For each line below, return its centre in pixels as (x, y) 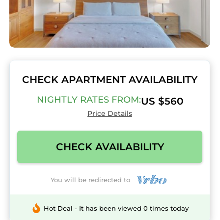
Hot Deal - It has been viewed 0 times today (116, 208)
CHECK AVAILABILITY (110, 147)
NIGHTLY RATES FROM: (89, 100)
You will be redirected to (93, 179)
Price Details (110, 113)
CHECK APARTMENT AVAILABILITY (110, 80)
